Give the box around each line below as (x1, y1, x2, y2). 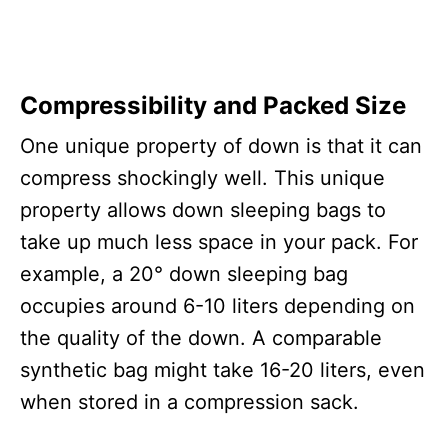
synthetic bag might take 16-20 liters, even (20, 358, 425, 382)
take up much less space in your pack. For (20, 230, 418, 254)
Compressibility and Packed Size (20, 91, 406, 120)
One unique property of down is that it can (20, 134, 422, 158)
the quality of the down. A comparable (20, 326, 382, 350)
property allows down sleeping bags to (20, 198, 386, 222)
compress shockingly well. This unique (20, 166, 385, 190)
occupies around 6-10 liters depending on (20, 294, 415, 318)
